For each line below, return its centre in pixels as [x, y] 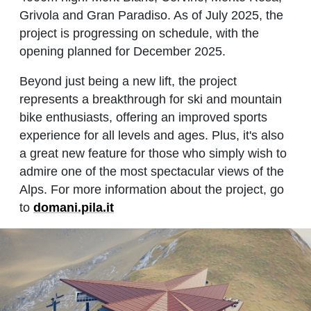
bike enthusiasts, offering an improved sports [143, 117]
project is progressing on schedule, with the [139, 34]
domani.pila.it [74, 207]
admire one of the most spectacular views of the [152, 171]
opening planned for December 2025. [123, 52]
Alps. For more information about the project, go [152, 189]
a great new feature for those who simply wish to [153, 153]
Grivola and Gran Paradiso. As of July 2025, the [151, 16]
